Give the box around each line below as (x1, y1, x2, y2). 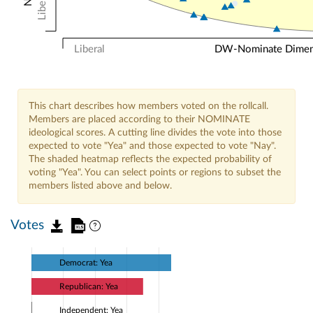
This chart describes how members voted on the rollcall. (29, 101, 268, 111)
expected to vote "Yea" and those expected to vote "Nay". (29, 140, 276, 151)
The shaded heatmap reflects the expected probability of (29, 154, 272, 164)
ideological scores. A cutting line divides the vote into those (29, 127, 282, 138)
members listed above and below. (29, 180, 172, 191)
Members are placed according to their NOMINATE (29, 114, 250, 124)
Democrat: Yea (59, 259, 112, 268)
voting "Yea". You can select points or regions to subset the (29, 167, 281, 177)
